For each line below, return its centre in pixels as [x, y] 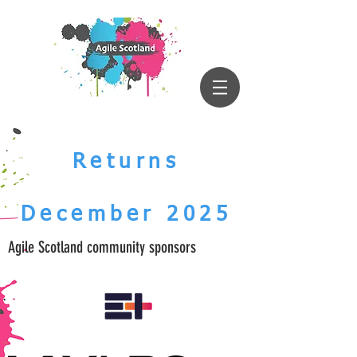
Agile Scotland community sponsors [102, 247]
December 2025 [126, 215]
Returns [126, 163]
